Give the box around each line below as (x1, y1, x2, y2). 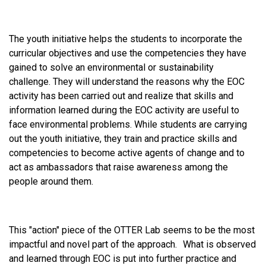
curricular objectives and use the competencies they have (9, 47, 246, 59)
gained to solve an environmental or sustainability (9, 61, 214, 73)
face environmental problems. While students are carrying (9, 118, 247, 130)
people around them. (9, 175, 93, 187)
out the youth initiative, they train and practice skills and (9, 132, 237, 144)
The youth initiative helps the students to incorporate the (9, 33, 242, 45)
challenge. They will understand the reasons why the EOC (9, 75, 245, 87)
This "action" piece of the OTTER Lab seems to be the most (9, 224, 255, 236)
